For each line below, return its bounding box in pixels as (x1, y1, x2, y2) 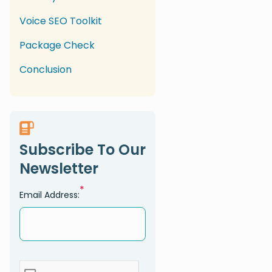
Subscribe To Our (19, 140, 146, 160)
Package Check (19, 38, 95, 52)
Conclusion (19, 63, 72, 76)
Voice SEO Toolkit (19, 14, 102, 28)
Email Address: (19, 189, 80, 201)
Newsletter (19, 158, 98, 178)
